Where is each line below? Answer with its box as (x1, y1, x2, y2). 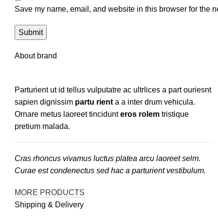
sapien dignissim (15, 98, 75, 107)
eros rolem (120, 110, 160, 119)
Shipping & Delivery (15, 200, 84, 209)
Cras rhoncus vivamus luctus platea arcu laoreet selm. (15, 154, 200, 163)
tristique (160, 110, 189, 119)
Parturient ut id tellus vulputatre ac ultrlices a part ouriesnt (15, 86, 211, 94)
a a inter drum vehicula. (113, 98, 195, 107)
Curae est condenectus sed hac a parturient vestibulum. (15, 166, 206, 175)
